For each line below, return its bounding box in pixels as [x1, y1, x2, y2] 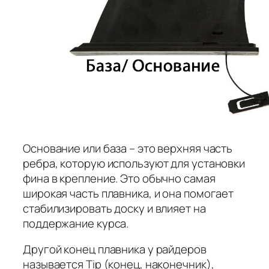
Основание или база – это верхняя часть [23, 140, 233, 156]
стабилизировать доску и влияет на [23, 200, 206, 216]
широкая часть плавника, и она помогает [23, 185, 234, 201]
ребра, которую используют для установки [23, 155, 246, 171]
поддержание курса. [23, 215, 129, 231]
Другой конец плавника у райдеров [23, 241, 207, 258]
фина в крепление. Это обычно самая [23, 170, 216, 186]
